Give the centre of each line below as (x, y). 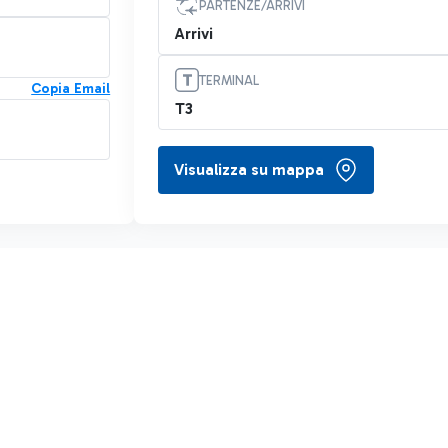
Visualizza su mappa (249, 169)
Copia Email (71, 88)
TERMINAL (229, 80)
